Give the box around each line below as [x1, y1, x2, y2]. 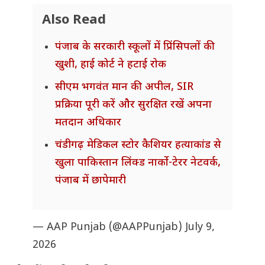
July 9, [185, 221, 215, 235]
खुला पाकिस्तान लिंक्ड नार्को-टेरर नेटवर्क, [55, 156, 221, 170]
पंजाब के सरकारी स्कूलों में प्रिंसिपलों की [55, 40, 215, 54]
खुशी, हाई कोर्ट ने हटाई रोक [55, 58, 166, 72]
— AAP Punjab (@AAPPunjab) [33, 221, 185, 235]
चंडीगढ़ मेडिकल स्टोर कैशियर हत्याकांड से [55, 138, 221, 153]
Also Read [42, 12, 106, 30]
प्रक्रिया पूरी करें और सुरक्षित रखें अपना [55, 98, 212, 112]
